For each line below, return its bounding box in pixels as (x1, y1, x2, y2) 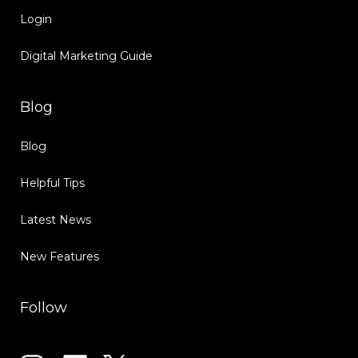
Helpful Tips (20, 175, 85, 190)
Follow (20, 298, 67, 316)
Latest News (20, 212, 91, 227)
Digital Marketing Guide (20, 48, 153, 63)
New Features (20, 249, 99, 264)
